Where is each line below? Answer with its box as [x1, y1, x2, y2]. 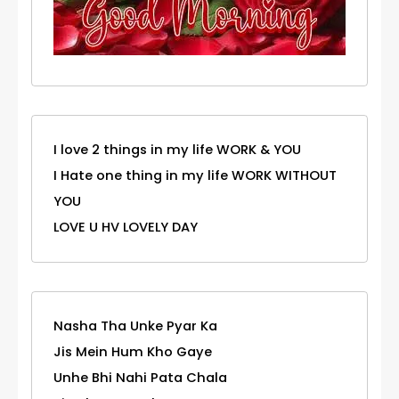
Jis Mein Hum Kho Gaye [53, 343, 212, 362]
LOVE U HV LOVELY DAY [53, 218, 198, 237]
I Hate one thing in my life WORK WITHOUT [53, 167, 337, 185]
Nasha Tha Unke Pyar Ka [53, 317, 217, 336]
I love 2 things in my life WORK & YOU [53, 141, 301, 159]
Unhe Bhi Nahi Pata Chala [53, 369, 227, 387]
